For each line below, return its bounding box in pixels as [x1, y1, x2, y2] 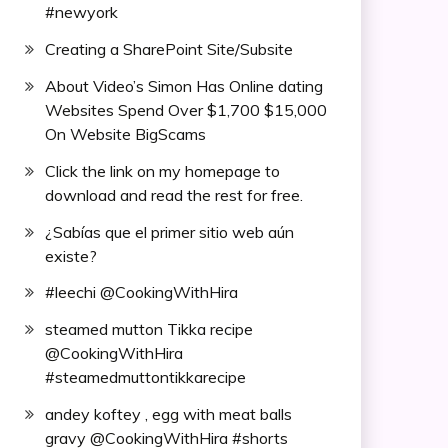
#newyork [44, 2, 118, 23]
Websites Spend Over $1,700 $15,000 [44, 99, 327, 120]
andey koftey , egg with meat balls [44, 403, 292, 424]
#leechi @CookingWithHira [44, 282, 238, 303]
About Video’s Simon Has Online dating [44, 75, 323, 96]
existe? [44, 245, 97, 266]
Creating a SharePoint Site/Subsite [44, 39, 293, 60]
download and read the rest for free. [44, 184, 303, 205]
